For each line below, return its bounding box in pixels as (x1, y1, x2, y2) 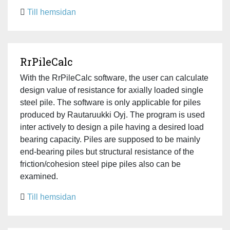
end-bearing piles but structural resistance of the (20, 147, 194, 156)
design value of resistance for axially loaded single (20, 85, 203, 94)
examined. (20, 171, 58, 181)
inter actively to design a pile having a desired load (20, 122, 204, 131)
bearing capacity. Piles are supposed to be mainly (20, 135, 200, 144)
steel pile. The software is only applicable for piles (20, 98, 201, 107)
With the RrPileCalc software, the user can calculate (20, 73, 208, 82)
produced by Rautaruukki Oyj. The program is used (20, 110, 205, 119)
